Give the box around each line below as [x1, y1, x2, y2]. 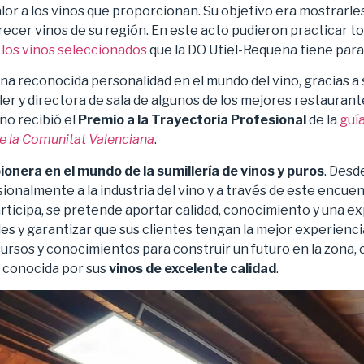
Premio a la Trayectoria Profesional [78, 112, 306, 128]
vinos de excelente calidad [109, 260, 276, 276]
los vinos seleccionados [2, 41, 147, 58]
